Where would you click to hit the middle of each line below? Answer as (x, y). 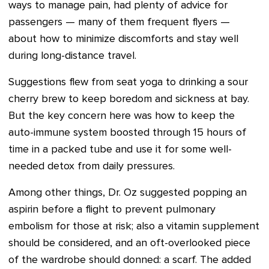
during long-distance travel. (72, 56)
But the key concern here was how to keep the (122, 116)
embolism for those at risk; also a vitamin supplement (134, 226)
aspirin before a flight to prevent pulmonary (112, 210)
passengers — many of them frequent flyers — (119, 22)
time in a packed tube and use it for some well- (120, 150)
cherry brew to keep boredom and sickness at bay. (129, 99)
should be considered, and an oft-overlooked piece (129, 243)
